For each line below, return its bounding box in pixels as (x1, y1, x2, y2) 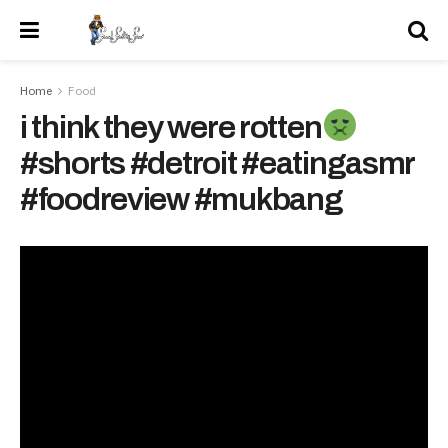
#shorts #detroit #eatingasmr (20, 145, 415, 181)
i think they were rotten (20, 109, 322, 145)
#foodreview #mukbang (20, 181, 343, 217)
